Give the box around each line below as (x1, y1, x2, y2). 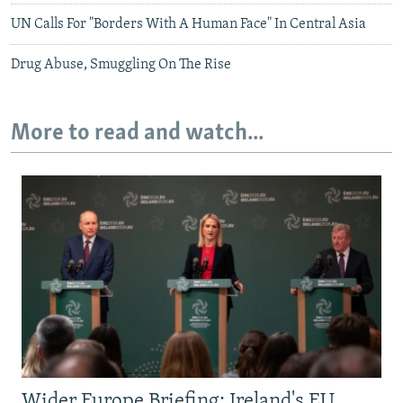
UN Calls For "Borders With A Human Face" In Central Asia (11, 16, 366, 31)
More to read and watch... (11, 121, 264, 146)
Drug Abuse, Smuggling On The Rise (11, 57, 231, 72)
